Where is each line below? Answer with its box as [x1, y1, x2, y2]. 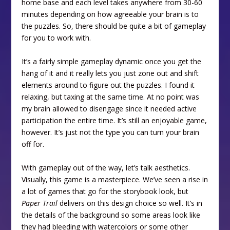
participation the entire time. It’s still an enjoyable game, [22, 115, 207, 125]
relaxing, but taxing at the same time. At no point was [22, 91, 200, 102]
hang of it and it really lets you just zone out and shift [22, 68, 199, 78]
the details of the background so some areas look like [22, 209, 201, 220]
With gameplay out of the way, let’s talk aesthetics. [22, 162, 190, 172]
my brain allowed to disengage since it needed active [22, 103, 197, 113]
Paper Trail [22, 198, 58, 208]
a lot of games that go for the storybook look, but [22, 186, 189, 196]
